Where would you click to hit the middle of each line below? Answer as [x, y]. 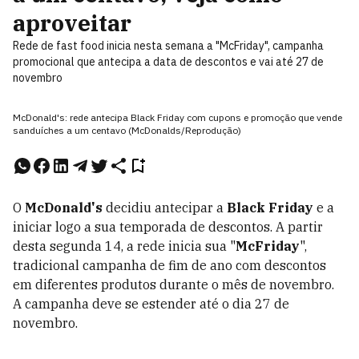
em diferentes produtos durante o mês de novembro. [173, 284]
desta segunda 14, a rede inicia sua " [124, 246]
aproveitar [72, 23]
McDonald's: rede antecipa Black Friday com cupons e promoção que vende [177, 117]
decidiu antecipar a [165, 208]
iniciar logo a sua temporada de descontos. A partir [168, 227]
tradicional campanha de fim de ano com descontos [169, 265]
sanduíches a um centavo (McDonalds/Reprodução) [127, 130]
